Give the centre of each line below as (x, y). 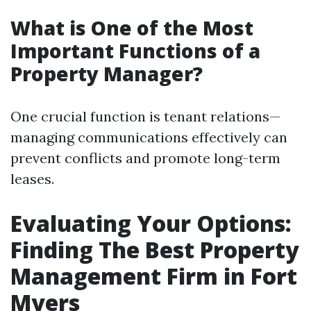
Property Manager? (107, 74)
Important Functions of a (135, 51)
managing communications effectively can (149, 137)
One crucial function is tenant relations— (145, 116)
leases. (32, 179)
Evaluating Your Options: (151, 223)
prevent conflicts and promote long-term (145, 158)
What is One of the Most (132, 28)
